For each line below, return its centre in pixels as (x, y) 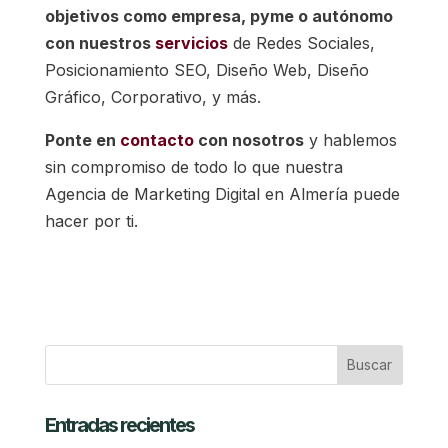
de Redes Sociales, (301, 42)
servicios (191, 42)
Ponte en (82, 139)
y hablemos (350, 139)
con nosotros (248, 139)
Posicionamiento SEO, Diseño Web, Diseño (206, 69)
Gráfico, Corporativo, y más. (152, 96)
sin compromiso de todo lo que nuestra (193, 166)
